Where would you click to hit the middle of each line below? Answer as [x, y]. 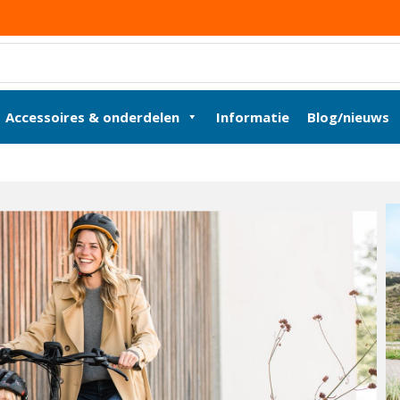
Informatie [253, 117]
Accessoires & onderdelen [92, 117]
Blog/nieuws [348, 117]
